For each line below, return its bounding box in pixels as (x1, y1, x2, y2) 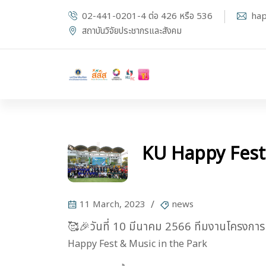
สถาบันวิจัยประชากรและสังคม (82, 24, 182, 38)
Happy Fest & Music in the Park (68, 236, 207, 251)
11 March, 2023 (80, 197, 145, 211)
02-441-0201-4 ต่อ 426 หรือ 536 (82, 9, 213, 23)
